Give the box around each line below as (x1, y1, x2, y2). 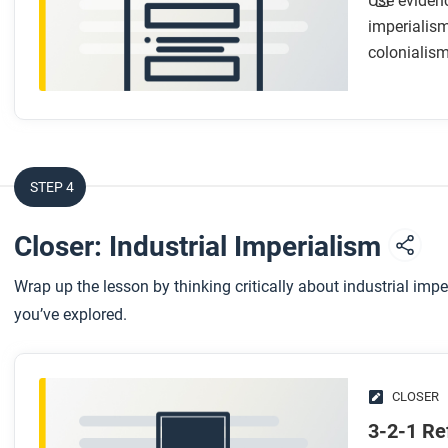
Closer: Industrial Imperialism (14, 230, 388, 264)
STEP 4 (30, 179, 74, 196)
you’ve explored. (14, 305, 127, 325)
